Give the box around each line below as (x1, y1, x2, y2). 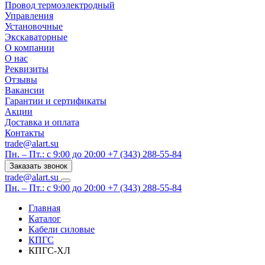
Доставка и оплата (5, 117, 79, 127)
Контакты (5, 128, 44, 138)
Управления (5, 11, 53, 21)
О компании (5, 43, 54, 53)
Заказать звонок (9, 161, 67, 170)
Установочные (5, 21, 63, 31)
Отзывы (5, 75, 37, 85)
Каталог (28, 214, 61, 224)
